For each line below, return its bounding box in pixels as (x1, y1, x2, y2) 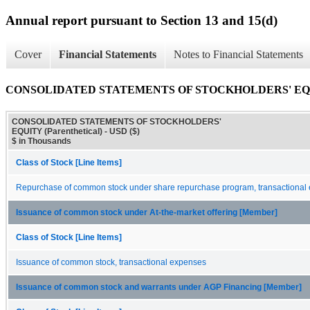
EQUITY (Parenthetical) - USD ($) (12, 126, 140, 136)
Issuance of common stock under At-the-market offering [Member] (16, 208, 277, 217)
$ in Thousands (12, 136, 71, 146)
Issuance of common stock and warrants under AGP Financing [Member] (16, 282, 302, 291)
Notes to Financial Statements (174, 48, 303, 61)
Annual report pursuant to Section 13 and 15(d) (6, 12, 277, 28)
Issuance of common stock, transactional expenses (16, 257, 206, 266)
